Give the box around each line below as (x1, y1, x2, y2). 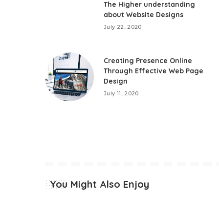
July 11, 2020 (104, 89, 139, 97)
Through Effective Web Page (104, 66, 204, 75)
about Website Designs (104, 10, 184, 20)
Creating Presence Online (104, 56, 193, 65)
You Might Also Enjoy (50, 177, 149, 190)
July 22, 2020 (104, 23, 142, 31)
